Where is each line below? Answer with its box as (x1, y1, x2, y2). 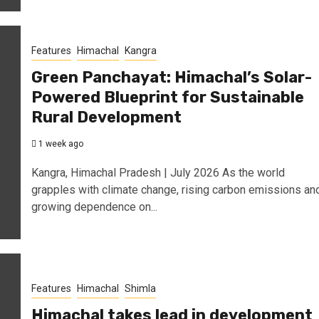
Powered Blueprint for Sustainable (31, 87, 304, 107)
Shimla (124, 282, 156, 294)
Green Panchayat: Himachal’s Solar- (31, 67, 312, 87)
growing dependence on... (31, 199, 157, 214)
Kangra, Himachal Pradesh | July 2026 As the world (31, 165, 285, 179)
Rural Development (31, 107, 182, 127)
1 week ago (36, 138, 83, 149)
